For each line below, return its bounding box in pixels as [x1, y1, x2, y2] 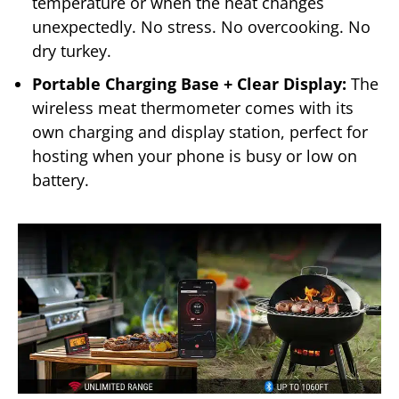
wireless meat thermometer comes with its [32, 96, 354, 118]
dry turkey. [32, 39, 111, 61]
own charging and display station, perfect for [32, 120, 368, 142]
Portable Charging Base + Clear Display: [32, 72, 351, 94]
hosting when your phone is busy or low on [32, 144, 357, 167]
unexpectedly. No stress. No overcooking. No [32, 15, 370, 37]
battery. [32, 168, 89, 191]
